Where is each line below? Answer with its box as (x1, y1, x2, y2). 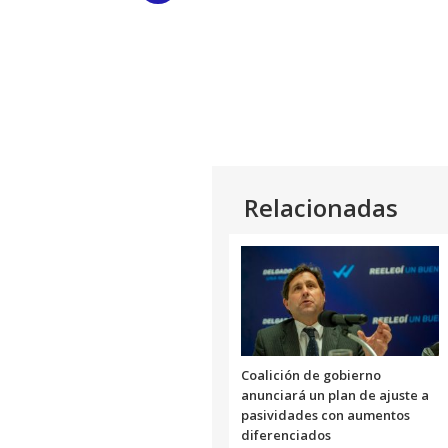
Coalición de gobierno (241, 365, 381, 384)
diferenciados (241, 425, 331, 444)
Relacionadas (244, 191, 398, 224)
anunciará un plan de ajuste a (241, 385, 429, 404)
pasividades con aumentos (241, 405, 410, 424)
